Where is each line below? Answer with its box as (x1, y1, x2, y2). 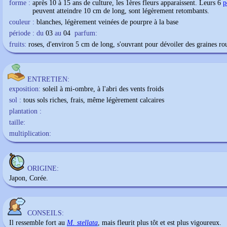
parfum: (74, 29, 97, 37)
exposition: (9, 85, 41, 93)
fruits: (9, 41, 26, 48)
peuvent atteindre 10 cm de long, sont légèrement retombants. (32, 7, 209, 15)
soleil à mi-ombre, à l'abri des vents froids (43, 85, 164, 93)
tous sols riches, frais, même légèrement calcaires (23, 96, 164, 104)
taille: (9, 119, 25, 126)
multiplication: (9, 130, 51, 137)
